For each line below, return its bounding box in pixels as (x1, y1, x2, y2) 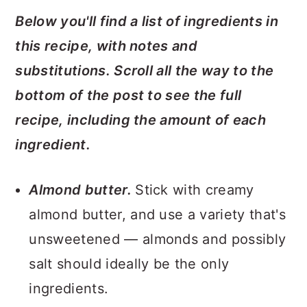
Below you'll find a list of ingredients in (15, 13, 278, 29)
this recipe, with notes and (15, 38, 198, 54)
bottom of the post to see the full (15, 87, 242, 103)
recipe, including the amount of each (15, 112, 266, 128)
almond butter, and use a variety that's (29, 206, 286, 223)
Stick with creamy (135, 182, 254, 198)
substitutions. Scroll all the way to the (15, 62, 274, 79)
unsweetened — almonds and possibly (29, 231, 286, 247)
